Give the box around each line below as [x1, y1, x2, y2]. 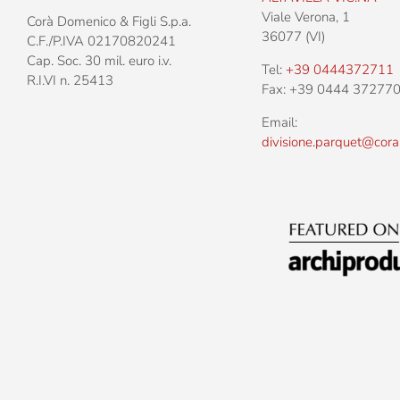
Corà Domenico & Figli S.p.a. [27, 12, 191, 30]
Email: [262, 112, 298, 131]
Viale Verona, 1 [262, 7, 351, 26]
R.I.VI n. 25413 [27, 71, 113, 89]
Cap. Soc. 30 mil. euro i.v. [27, 51, 171, 70]
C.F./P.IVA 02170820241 [27, 31, 176, 50]
